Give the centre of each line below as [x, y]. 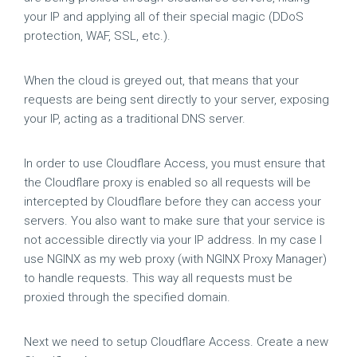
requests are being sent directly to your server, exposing [177, 100]
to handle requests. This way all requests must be [158, 278]
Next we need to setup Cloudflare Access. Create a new [176, 342]
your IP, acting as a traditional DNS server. [135, 119]
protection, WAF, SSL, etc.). [97, 36]
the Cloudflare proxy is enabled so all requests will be [167, 182]
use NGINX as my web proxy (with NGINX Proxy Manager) [175, 259]
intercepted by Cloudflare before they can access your [173, 202]
